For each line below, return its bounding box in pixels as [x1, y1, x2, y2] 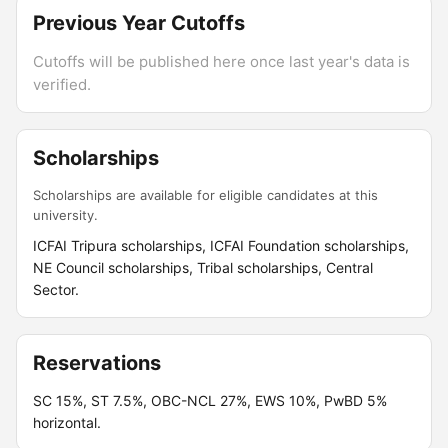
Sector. [33, 281, 79, 298]
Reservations [33, 351, 161, 375]
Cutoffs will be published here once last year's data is [33, 52, 410, 71]
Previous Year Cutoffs [33, 11, 245, 35]
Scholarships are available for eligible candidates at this [33, 187, 378, 203]
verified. [33, 75, 91, 94]
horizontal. [33, 414, 101, 431]
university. [33, 207, 98, 223]
